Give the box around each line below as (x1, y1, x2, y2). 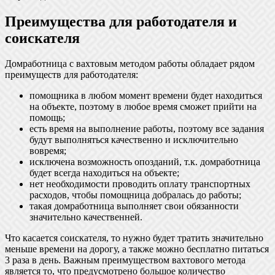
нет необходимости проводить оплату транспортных (29, 179, 250, 190)
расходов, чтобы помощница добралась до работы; (29, 190, 241, 201)
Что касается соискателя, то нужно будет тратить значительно (5, 233, 263, 244)
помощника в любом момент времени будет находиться (29, 90, 262, 101)
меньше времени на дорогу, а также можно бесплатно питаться (5, 244, 269, 255)
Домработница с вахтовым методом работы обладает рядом (5, 58, 255, 69)
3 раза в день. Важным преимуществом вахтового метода (5, 255, 246, 266)
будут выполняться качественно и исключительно (29, 134, 238, 145)
